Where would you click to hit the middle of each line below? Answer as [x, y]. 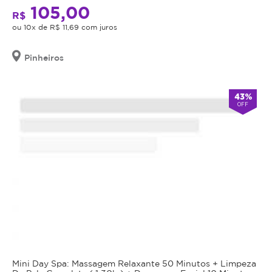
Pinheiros [44, 58]
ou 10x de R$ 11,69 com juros [65, 27]
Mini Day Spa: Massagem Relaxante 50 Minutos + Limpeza [134, 263]
